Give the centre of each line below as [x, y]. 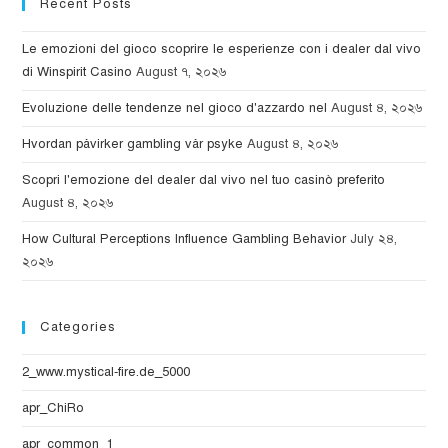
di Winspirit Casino [77, 72]
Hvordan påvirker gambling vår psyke [133, 144]
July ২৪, [374, 239]
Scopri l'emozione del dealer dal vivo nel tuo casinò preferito [204, 180]
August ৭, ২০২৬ [181, 72]
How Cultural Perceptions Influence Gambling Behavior [184, 239]
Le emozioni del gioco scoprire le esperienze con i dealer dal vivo [222, 49]
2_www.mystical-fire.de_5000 [106, 372]
